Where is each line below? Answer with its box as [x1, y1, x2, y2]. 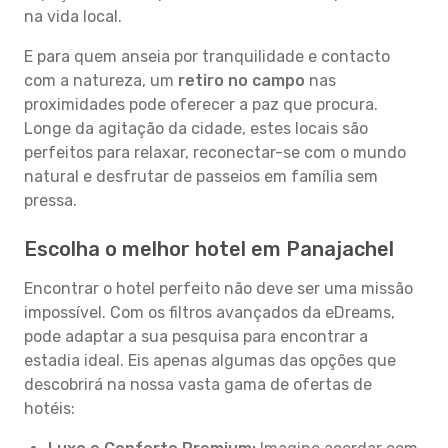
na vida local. [24, 7, 122, 26]
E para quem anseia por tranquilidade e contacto [24, 47, 390, 66]
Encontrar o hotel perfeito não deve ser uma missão [24, 279, 413, 298]
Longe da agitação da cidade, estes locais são [24, 119, 368, 138]
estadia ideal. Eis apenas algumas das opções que [24, 351, 396, 370]
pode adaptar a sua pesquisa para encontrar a [24, 327, 368, 346]
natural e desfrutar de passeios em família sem [24, 167, 378, 186]
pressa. [24, 191, 77, 210]
